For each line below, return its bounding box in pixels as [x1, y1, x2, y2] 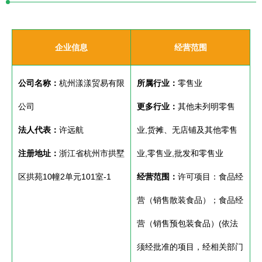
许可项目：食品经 [178, 172, 243, 181]
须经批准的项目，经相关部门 [137, 242, 243, 251]
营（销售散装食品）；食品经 [137, 195, 243, 205]
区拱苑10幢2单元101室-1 [18, 172, 111, 181]
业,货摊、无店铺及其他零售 [137, 125, 237, 135]
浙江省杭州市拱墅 [59, 149, 125, 158]
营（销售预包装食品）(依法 [137, 219, 238, 228]
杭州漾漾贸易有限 [59, 78, 125, 88]
